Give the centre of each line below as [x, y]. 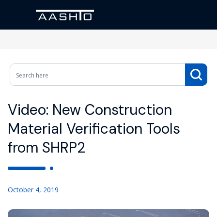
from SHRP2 [46, 147]
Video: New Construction [90, 110]
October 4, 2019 [33, 190]
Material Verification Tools [94, 129]
